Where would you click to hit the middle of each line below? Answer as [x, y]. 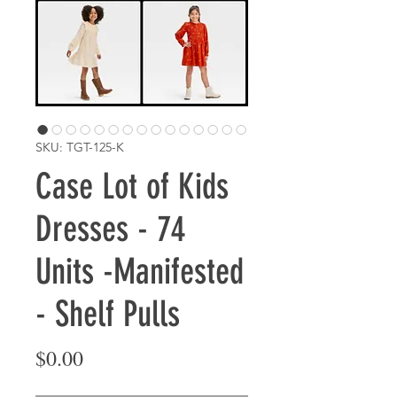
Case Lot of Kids [132, 187]
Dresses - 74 [110, 229]
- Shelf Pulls [108, 314]
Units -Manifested [140, 272]
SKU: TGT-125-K [80, 147]
